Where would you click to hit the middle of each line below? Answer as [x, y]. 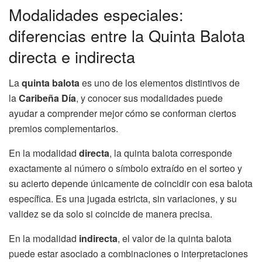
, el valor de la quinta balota [175, 238]
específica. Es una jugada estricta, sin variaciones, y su [123, 198]
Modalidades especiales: [96, 15]
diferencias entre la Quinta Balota [127, 36]
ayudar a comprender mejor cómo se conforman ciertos [123, 113]
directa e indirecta [72, 57]
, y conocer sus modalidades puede [149, 98]
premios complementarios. [63, 128]
